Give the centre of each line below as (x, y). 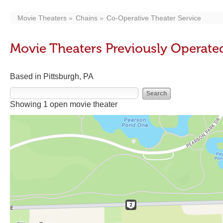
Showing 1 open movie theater (64, 104)
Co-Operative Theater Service (154, 18)
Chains (87, 18)
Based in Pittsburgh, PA (52, 76)
